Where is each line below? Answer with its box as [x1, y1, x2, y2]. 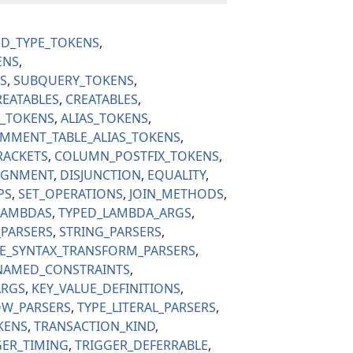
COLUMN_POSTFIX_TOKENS [54, 147, 219, 165]
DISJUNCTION [60, 166, 141, 184]
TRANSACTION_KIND [34, 318, 155, 336]
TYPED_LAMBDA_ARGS [58, 204, 191, 222]
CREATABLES [65, 91, 138, 109]
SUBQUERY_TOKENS [13, 72, 134, 90]
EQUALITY [147, 166, 206, 184]
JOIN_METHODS [129, 185, 224, 203]
